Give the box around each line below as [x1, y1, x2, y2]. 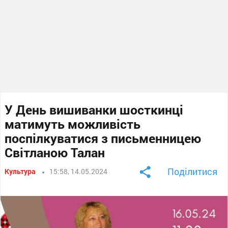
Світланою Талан [5, 144, 105, 161]
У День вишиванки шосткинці [5, 101, 184, 118]
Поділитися [167, 165, 217, 178]
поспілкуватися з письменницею [5, 129, 202, 147]
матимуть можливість [5, 115, 141, 132]
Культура [5, 166, 36, 176]
